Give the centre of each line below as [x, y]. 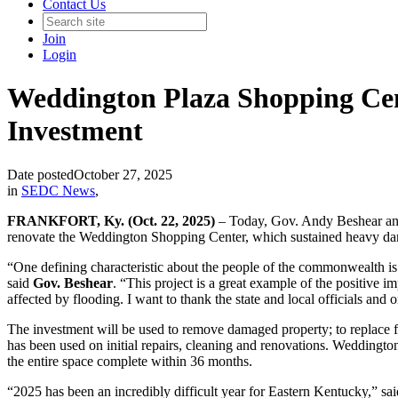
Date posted [40, 174]
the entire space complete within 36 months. [130, 361]
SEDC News [58, 190]
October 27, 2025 [123, 174]
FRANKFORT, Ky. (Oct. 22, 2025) [113, 220]
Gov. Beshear [73, 283]
